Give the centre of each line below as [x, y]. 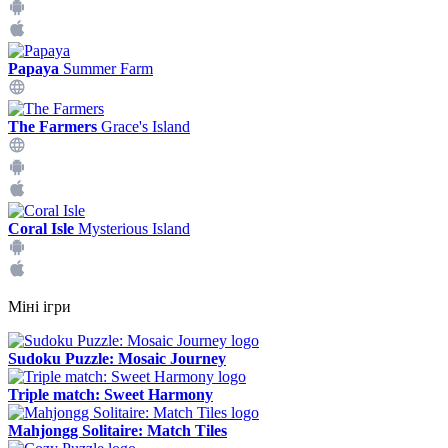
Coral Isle [41, 228]
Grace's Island [143, 126]
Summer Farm [106, 68]
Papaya [33, 68]
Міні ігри [39, 306]
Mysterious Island [132, 228]
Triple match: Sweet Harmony [110, 394]
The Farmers [52, 126]
